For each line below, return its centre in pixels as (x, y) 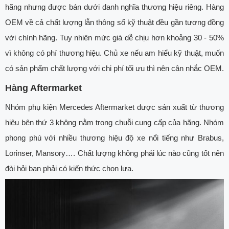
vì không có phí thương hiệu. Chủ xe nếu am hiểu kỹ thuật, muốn (114, 53)
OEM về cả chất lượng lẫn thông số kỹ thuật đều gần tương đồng (114, 22)
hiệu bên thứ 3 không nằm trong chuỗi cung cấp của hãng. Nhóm (114, 123)
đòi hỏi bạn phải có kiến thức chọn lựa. (69, 169)
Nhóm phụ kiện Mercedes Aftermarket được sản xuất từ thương (114, 107)
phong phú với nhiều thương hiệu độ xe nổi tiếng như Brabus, (114, 138)
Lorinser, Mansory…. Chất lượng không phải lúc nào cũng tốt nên (114, 153)
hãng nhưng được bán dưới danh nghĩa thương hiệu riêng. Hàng (114, 7)
